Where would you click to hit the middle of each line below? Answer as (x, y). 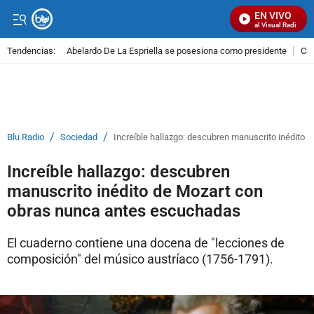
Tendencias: (31, 50)
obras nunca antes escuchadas (124, 211)
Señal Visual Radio (266, 25)
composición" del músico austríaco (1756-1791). (140, 259)
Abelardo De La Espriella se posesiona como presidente (177, 50)
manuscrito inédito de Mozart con (135, 191)
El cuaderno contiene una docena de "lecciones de (146, 243)
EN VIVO (273, 15)
